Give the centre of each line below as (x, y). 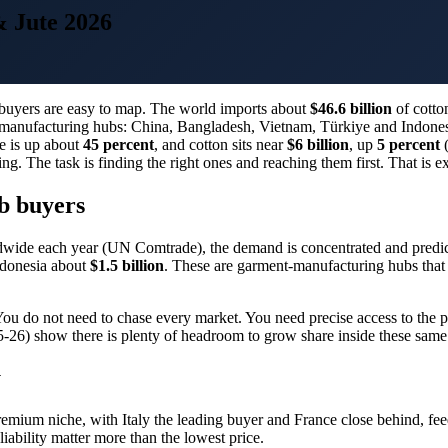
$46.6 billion (351, 108)
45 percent (118, 144)
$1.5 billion (127, 265)
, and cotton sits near (220, 144)
